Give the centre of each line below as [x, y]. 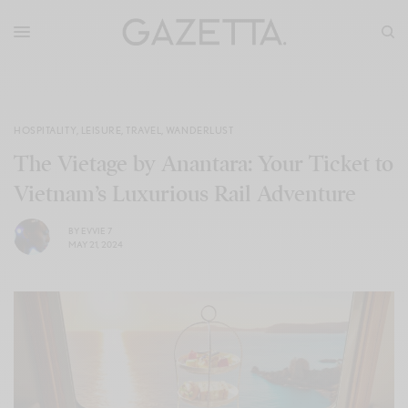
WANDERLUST [199, 130]
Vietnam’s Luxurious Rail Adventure [185, 194]
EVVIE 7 [97, 230]
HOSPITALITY [46, 130]
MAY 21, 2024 [96, 244]
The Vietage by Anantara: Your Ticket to [204, 164]
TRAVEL [144, 130]
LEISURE [101, 130]
